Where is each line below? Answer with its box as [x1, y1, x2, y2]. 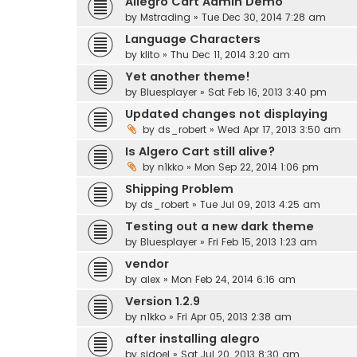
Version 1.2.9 [125, 292, 200, 309]
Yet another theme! [125, 68, 250, 84]
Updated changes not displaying [125, 105, 328, 122]
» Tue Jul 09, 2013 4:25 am [189, 197, 320, 211]
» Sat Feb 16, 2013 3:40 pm [197, 84, 327, 99]
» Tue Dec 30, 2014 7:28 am [190, 10, 326, 24]
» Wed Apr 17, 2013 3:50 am [206, 122, 341, 136]
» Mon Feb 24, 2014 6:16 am [160, 272, 296, 286]
